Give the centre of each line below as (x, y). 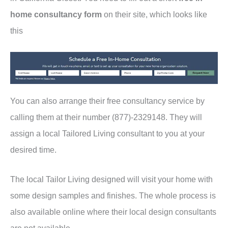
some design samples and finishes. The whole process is (113, 195)
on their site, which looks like (154, 15)
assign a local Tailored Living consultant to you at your (107, 133)
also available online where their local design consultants (113, 211)
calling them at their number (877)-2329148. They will (106, 117)
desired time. (34, 149)
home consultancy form (56, 15)
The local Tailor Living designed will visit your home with (111, 179)
